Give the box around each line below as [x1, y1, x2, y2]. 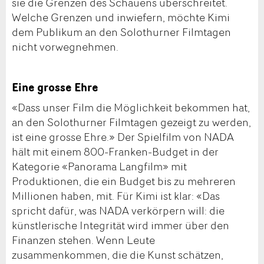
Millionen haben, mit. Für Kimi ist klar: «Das [12, 188, 220, 204]
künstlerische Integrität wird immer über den [12, 217, 229, 233]
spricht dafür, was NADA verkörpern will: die [12, 203, 225, 219]
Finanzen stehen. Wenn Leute [12, 232, 155, 248]
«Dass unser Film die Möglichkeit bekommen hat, [12, 100, 250, 115]
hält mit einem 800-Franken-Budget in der [12, 144, 219, 160]
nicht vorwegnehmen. [12, 38, 118, 54]
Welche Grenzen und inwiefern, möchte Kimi [12, 9, 230, 25]
